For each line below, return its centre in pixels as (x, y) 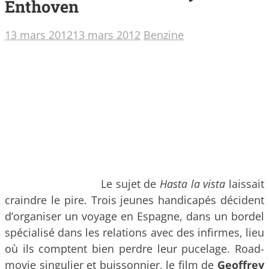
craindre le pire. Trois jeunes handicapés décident (134, 200)
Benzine (164, 35)
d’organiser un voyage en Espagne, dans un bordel (134, 216)
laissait (245, 184)
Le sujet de (130, 184)
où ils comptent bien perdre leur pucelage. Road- (134, 249)
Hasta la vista (193, 184)
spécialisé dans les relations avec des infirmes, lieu (134, 233)
